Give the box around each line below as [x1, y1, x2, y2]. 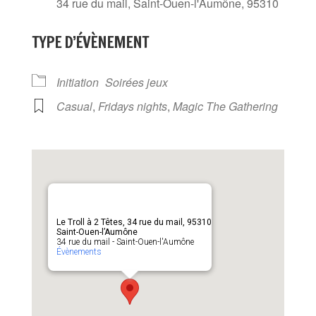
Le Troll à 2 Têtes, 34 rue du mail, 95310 [56, 217, 212, 228]
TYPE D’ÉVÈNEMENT [31, 31, 149, 54]
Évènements [56, 247, 102, 257]
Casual [56, 98, 92, 115]
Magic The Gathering [172, 98, 278, 115]
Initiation [56, 74, 99, 91]
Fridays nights [97, 98, 167, 115]
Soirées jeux [104, 74, 168, 91]
